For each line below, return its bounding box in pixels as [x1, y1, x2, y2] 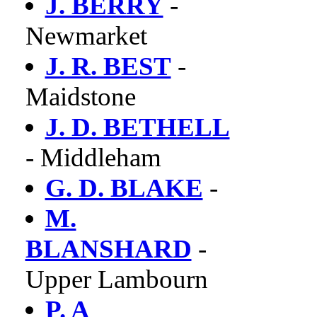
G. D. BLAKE [45, 173, 203, 202]
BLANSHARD [25, 234, 192, 263]
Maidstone [25, 82, 136, 111]
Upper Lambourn [25, 265, 208, 294]
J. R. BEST [45, 52, 171, 81]
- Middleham [25, 143, 161, 172]
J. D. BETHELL [45, 113, 230, 142]
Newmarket [25, 21, 147, 50]
